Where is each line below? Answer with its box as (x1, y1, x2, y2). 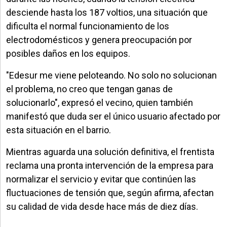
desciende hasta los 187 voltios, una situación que (6, 7, 208, 18)
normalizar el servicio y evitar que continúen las (6, 173, 196, 184)
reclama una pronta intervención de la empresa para (6, 160, 213, 171)
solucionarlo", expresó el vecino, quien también (6, 97, 193, 108)
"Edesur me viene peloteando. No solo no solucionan (6, 69, 217, 81)
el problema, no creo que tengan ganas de (6, 83, 173, 94)
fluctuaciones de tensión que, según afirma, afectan (6, 187, 214, 198)
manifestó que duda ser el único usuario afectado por (6, 110, 220, 122)
